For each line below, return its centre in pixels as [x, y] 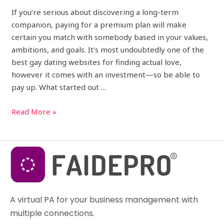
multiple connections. [52, 213]
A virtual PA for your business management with [104, 200]
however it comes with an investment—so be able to [106, 75]
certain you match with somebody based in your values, [110, 37]
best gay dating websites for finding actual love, [97, 62]
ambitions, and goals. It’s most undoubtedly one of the [108, 50]
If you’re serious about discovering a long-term [95, 12]
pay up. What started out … [59, 87]
